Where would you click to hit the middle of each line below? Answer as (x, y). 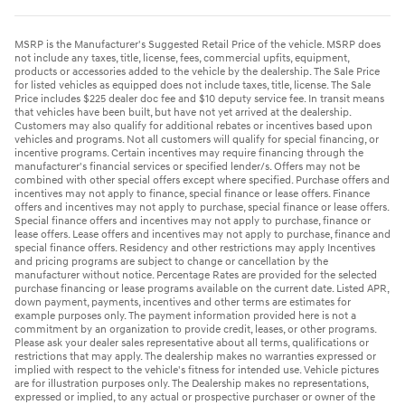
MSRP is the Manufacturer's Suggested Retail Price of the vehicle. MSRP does (198, 45)
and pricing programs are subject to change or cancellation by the (171, 262)
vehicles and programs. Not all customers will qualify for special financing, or (197, 140)
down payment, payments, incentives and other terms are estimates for (183, 303)
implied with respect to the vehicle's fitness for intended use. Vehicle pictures (197, 371)
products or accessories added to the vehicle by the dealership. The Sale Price (197, 72)
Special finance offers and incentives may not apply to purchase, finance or (193, 221)
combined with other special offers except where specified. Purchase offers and (202, 181)
